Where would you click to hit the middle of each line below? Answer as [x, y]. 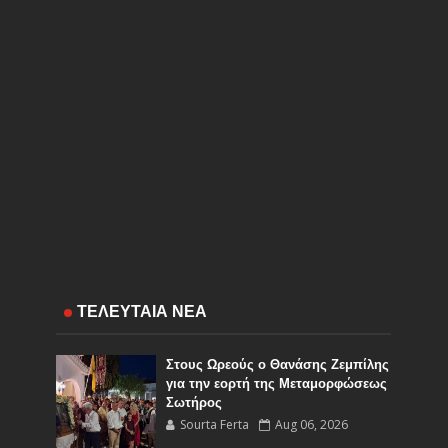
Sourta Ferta [215, 424]
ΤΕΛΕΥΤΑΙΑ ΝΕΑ [142, 311]
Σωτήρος [194, 402]
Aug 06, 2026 [312, 424]
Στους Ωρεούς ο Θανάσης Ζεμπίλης [278, 364]
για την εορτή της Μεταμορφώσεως [277, 383]
